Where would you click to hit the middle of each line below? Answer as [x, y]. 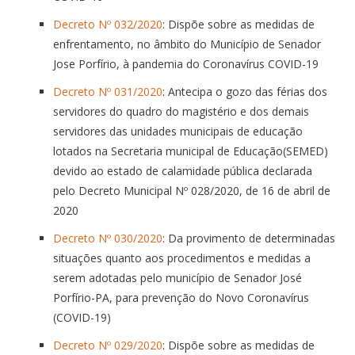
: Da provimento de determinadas [249, 238]
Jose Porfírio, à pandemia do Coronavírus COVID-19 [186, 63]
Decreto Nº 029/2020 [108, 345]
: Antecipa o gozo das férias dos [245, 91]
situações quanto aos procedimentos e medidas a [182, 258]
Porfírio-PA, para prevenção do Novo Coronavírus [181, 297]
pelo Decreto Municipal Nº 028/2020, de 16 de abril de [192, 190]
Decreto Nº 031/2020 [108, 91]
